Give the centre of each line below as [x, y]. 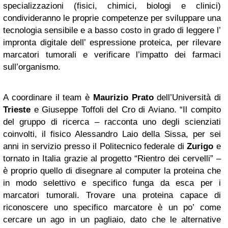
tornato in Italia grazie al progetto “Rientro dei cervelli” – [112, 159]
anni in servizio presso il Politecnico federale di [95, 146]
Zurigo [200, 146]
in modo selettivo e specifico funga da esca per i [112, 183]
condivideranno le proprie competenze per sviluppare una [112, 18]
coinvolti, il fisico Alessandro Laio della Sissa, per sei [112, 134]
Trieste [17, 110]
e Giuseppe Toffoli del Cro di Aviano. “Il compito [126, 110]
